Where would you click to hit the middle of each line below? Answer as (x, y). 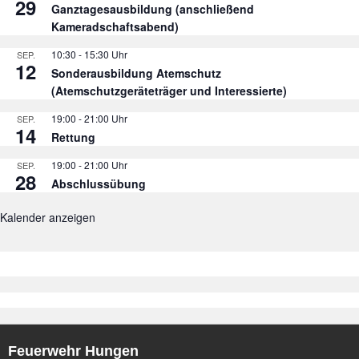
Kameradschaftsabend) (115, 27)
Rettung (73, 137)
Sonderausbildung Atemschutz (136, 73)
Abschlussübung (99, 184)
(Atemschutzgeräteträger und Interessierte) (169, 91)
